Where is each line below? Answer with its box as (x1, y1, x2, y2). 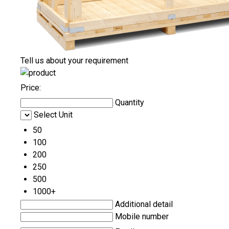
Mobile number (115, 211, 169, 221)
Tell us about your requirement (20, 55, 128, 65)
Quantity (115, 97, 144, 107)
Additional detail (115, 199, 173, 209)
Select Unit (34, 109, 73, 120)
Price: (20, 82, 41, 93)
